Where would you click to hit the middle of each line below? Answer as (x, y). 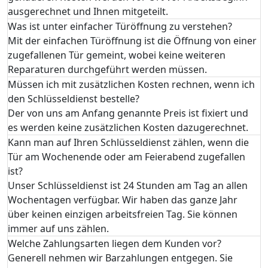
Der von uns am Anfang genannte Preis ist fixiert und (128, 113)
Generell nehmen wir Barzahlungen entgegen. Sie (120, 258)
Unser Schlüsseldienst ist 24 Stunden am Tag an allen (128, 185)
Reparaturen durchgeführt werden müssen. (107, 69)
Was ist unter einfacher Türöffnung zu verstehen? (120, 26)
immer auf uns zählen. (58, 228)
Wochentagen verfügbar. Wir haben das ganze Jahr (123, 200)
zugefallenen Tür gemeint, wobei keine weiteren (117, 55)
